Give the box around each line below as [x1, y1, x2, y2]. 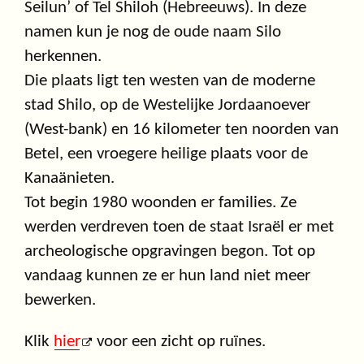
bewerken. [24, 292, 96, 310]
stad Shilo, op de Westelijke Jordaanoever [24, 97, 310, 115]
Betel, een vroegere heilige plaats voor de [24, 145, 308, 163]
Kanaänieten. [24, 170, 115, 188]
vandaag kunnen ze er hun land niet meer [24, 267, 310, 285]
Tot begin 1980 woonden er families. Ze [24, 194, 297, 212]
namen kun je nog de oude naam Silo [24, 24, 281, 41]
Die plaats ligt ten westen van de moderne [24, 72, 315, 90]
